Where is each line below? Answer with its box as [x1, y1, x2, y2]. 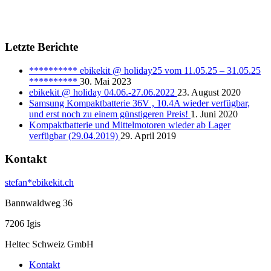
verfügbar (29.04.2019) [29, 130, 120, 141]
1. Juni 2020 [191, 108, 238, 119]
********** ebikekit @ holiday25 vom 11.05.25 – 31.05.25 [29, 65, 261, 76]
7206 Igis [5, 218, 41, 229]
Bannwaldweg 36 [5, 198, 73, 209]
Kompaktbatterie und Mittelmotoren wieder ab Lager [29, 119, 230, 130]
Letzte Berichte [5, 40, 78, 53]
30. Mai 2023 [80, 76, 131, 87]
